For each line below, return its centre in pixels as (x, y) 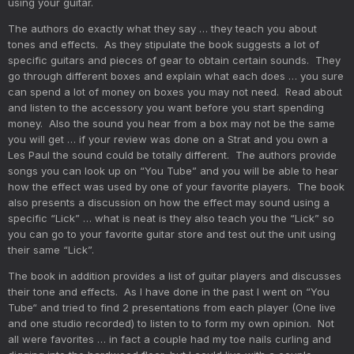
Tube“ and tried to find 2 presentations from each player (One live (172, 307)
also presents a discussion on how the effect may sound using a (169, 202)
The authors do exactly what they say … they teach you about (162, 28)
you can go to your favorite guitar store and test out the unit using (172, 233)
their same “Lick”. (51, 249)
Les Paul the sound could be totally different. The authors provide (172, 154)
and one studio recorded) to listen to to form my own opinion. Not (171, 323)
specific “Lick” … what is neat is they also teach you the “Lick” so (171, 218)
